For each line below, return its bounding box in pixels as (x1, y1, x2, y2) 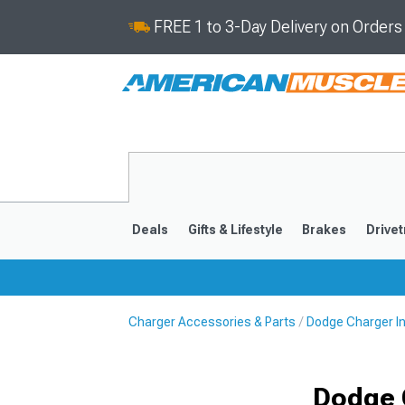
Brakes (302, 222, 347, 237)
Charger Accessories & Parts (128, 315, 296, 329)
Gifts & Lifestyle (187, 222, 283, 237)
